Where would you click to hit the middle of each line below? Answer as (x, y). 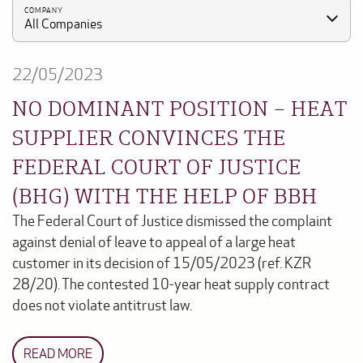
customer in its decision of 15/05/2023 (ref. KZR (162, 263)
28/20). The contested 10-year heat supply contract (171, 284)
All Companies (63, 23)
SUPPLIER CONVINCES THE (149, 137)
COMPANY (44, 11)
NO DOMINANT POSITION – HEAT (180, 107)
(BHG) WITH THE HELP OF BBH (165, 195)
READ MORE (58, 353)
